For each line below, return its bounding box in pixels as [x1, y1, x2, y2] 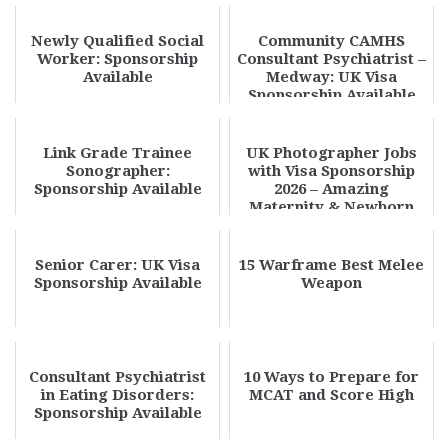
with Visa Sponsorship [248, 162, 415, 180]
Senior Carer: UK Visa [35, 256, 200, 274]
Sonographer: [65, 162, 170, 180]
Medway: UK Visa [266, 68, 397, 86]
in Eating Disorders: [41, 386, 194, 404]
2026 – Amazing [274, 180, 389, 198]
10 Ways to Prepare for [244, 368, 419, 386]
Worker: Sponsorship [37, 50, 198, 68]
